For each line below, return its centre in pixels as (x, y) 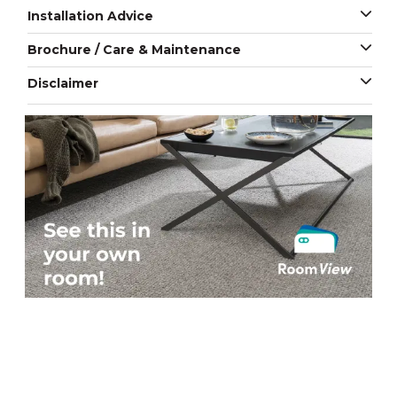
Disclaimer (63, 83)
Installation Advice (90, 16)
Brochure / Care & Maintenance (134, 50)
